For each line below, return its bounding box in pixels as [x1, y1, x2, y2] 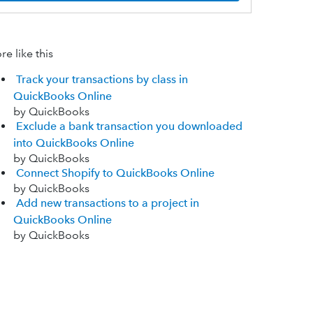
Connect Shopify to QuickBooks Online [15, 166, 214, 180]
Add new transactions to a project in [15, 196, 199, 210]
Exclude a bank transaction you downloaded [15, 119, 242, 133]
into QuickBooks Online [13, 136, 134, 150]
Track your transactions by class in [15, 73, 188, 87]
